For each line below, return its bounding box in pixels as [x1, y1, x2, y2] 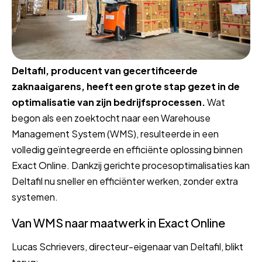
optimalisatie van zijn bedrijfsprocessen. [12, 95, 205, 108]
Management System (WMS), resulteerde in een [12, 127, 219, 140]
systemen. [12, 190, 58, 203]
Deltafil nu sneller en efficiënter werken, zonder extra [12, 174, 238, 187]
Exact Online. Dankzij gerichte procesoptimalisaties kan [12, 158, 250, 171]
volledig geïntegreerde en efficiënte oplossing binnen [12, 143, 243, 156]
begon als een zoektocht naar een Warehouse [12, 111, 211, 124]
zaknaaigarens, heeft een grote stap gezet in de [12, 80, 240, 92]
